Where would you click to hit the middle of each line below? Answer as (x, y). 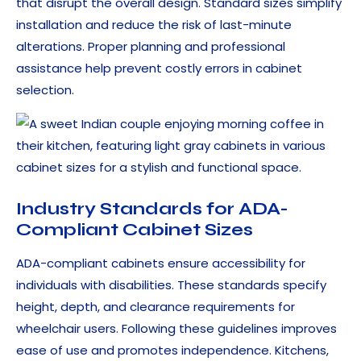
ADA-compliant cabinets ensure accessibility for (161, 263)
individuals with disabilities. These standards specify (171, 285)
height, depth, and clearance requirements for (156, 307)
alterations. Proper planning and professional (151, 47)
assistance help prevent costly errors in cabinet (159, 68)
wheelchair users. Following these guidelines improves (176, 329)
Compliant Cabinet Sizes (135, 230)
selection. (45, 90)
